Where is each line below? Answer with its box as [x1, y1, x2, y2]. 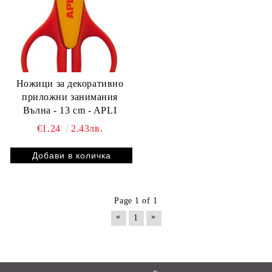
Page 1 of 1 [114, 195, 158, 205]
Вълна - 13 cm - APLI [87, 104, 117, 115]
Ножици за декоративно [16, 78, 124, 89]
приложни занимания [21, 91, 118, 102]
